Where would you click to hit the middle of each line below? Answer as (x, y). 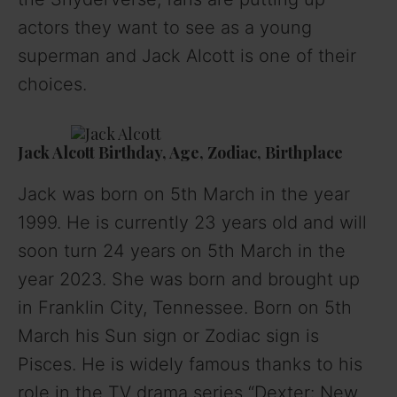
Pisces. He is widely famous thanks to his (190, 364)
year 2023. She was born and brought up (189, 279)
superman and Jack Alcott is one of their (187, 55)
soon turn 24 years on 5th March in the (182, 250)
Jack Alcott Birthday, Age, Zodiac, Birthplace (180, 152)
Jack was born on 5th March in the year (184, 194)
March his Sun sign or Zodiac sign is (168, 335)
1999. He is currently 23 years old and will (192, 222)
